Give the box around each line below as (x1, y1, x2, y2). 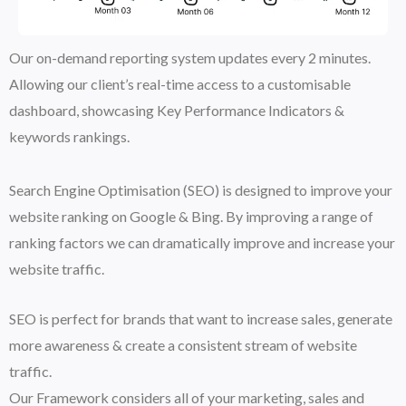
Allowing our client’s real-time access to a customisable (9, 74, 351, 92)
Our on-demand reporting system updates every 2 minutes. (9, 48, 371, 66)
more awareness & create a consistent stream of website (9, 335, 357, 353)
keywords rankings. (9, 127, 130, 145)
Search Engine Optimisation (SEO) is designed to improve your (9, 181, 392, 199)
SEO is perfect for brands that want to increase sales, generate (9, 309, 392, 327)
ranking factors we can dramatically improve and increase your (9, 234, 395, 252)
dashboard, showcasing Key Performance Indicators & (9, 101, 344, 119)
